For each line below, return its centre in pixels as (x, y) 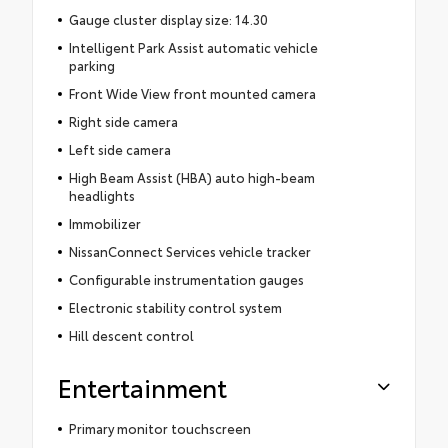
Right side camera (123, 121)
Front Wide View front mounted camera (192, 93)
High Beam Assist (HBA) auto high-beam (191, 177)
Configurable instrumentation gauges (186, 279)
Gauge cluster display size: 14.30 (168, 19)
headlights (101, 195)
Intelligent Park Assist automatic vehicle (193, 47)
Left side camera (119, 149)
